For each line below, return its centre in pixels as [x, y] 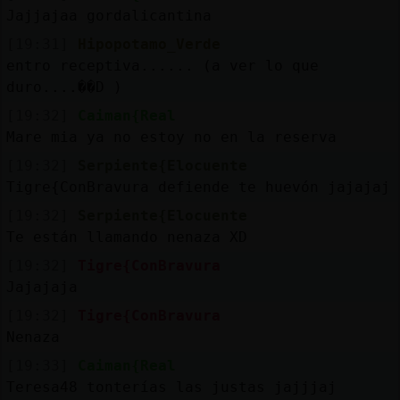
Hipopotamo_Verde [149, 44]
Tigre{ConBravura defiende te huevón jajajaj [198, 187]
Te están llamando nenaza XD [126, 237]
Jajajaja [42, 287]
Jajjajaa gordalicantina [108, 15]
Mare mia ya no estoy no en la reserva [171, 137]
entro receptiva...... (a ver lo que [162, 65]
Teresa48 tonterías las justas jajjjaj [171, 387]
